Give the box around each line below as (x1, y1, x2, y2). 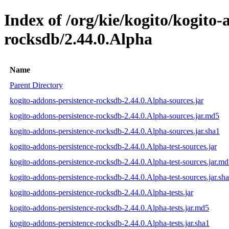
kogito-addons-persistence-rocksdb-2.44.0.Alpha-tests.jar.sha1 (10, 218, 210, 227)
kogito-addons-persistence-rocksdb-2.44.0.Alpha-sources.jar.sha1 (10, 126, 220, 135)
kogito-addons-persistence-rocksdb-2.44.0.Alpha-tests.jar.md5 (10, 203, 209, 212)
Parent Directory (10, 80, 63, 89)
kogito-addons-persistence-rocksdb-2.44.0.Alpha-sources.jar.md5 (10, 111, 219, 120)
